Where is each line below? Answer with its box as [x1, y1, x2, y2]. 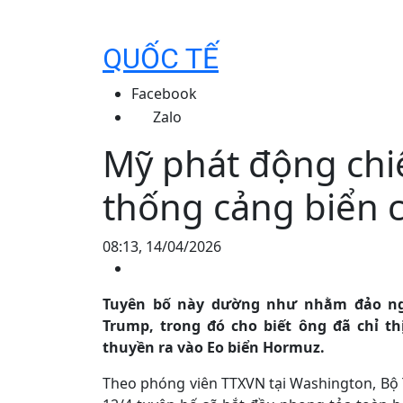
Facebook [131, 84, 197, 103]
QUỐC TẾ [103, 41, 219, 76]
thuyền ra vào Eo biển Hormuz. [103, 337, 325, 357]
